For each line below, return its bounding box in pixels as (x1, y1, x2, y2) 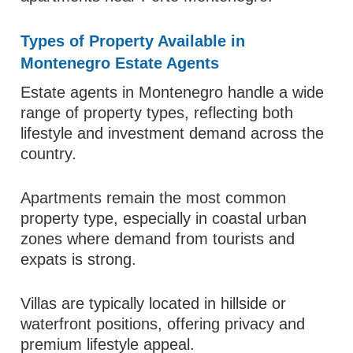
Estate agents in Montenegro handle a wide (20, 84, 325, 101)
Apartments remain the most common (20, 189, 287, 206)
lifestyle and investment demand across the (20, 124, 325, 142)
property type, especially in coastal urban (20, 210, 307, 227)
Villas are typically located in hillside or (20, 295, 287, 312)
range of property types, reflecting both (20, 104, 294, 121)
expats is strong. (20, 251, 137, 268)
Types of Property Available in (20, 32, 246, 50)
